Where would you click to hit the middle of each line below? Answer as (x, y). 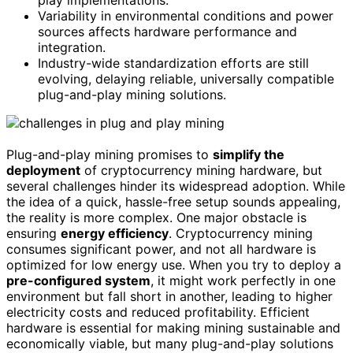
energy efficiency (115, 234)
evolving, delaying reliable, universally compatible (186, 79)
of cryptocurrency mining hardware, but (201, 171)
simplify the (249, 155)
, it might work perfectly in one (243, 281)
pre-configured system (78, 281)
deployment (43, 171)
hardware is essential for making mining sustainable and (173, 328)
